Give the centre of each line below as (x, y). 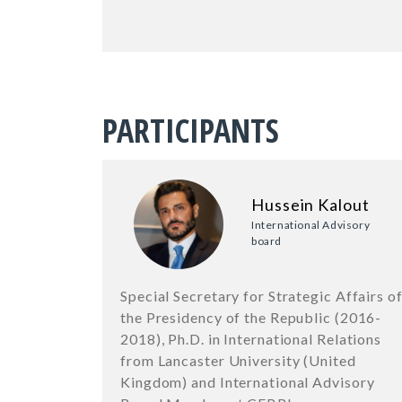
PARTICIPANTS (191, 131)
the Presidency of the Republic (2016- (251, 318)
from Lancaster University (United (238, 361)
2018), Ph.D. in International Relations (251, 339)
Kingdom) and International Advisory (248, 382)
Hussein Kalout (310, 205)
